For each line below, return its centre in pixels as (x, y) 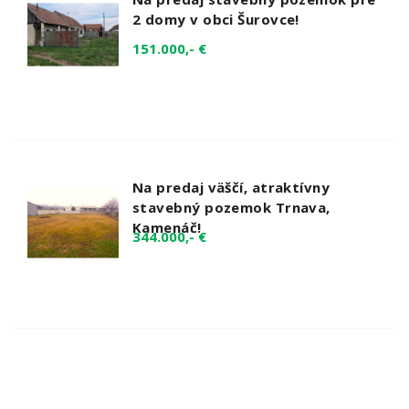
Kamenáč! (167, 227)
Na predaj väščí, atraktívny (231, 187)
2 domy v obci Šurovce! (216, 19)
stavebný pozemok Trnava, (231, 207)
